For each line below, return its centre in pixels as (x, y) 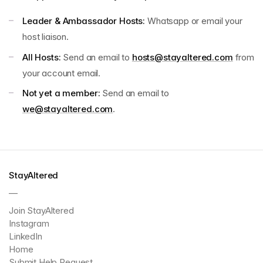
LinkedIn (26, 236)
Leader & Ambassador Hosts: (85, 21)
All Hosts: (42, 57)
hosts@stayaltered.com (182, 57)
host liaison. (46, 37)
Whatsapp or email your (195, 21)
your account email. (62, 73)
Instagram (29, 223)
